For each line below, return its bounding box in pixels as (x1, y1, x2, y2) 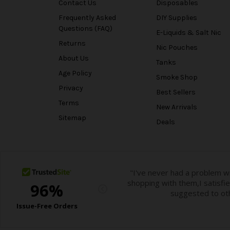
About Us (59, 54, 89, 63)
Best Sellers (156, 87, 196, 97)
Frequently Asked (59, 13, 116, 23)
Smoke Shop (156, 73, 198, 82)
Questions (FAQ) (59, 24, 112, 33)
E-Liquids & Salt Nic (156, 28, 221, 37)
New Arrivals (156, 102, 197, 111)
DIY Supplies (156, 13, 197, 23)
